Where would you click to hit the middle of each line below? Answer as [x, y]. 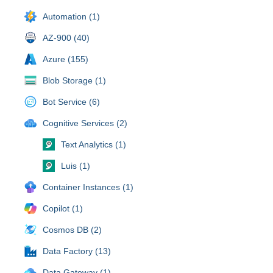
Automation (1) [71, 16]
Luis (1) [76, 165]
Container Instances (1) [88, 187]
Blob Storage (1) [74, 80]
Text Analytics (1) [94, 144]
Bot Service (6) [71, 101]
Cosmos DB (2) [72, 229]
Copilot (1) [63, 208]
